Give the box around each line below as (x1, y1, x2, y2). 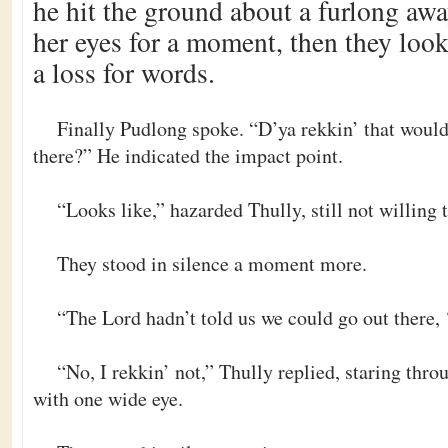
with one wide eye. (33, 385, 183, 412)
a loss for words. (33, 54, 215, 91)
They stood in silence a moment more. (57, 250, 367, 277)
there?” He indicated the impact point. (33, 142, 343, 169)
